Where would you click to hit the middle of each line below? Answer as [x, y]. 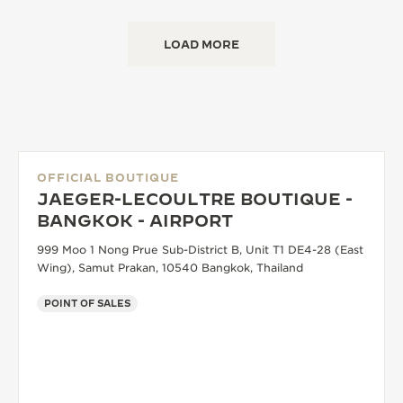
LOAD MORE [201, 44]
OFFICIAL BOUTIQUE [108, 177]
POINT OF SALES [87, 303]
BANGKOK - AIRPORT [135, 221]
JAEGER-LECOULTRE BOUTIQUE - [195, 199]
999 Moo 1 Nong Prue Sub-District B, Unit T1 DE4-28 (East [200, 250]
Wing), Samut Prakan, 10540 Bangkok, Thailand [170, 268]
